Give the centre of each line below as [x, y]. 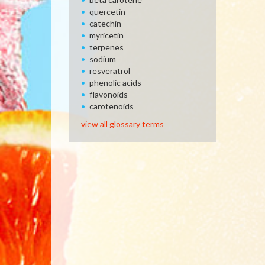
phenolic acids [115, 83]
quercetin [107, 12]
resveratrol [110, 71]
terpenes [106, 47]
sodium [103, 59]
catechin [105, 23]
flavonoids [109, 94]
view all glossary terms [122, 124]
